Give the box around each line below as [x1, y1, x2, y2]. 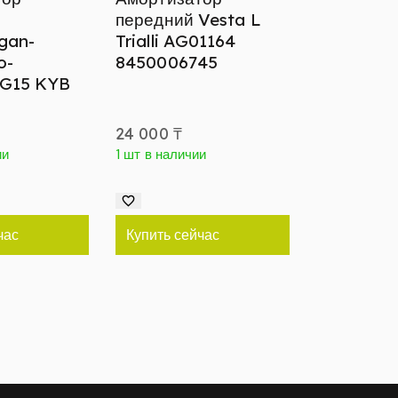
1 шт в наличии [115, 146, 207, 164]
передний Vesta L [115, 9, 261, 31]
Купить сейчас [126, 226, 219, 244]
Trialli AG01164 [115, 30, 236, 52]
